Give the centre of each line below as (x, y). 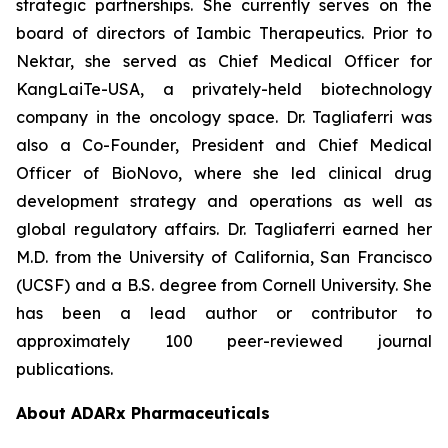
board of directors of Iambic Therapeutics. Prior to (224, 33)
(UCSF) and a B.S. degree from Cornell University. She (224, 285)
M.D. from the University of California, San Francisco (224, 257)
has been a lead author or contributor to (224, 313)
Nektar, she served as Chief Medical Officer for (224, 61)
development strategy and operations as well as (224, 201)
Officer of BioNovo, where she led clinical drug (224, 173)
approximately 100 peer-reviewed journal (224, 341)
